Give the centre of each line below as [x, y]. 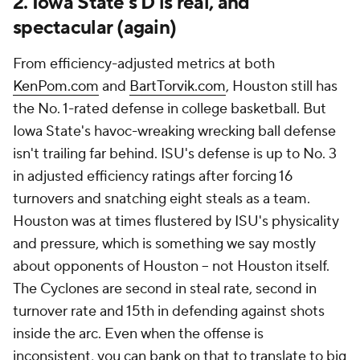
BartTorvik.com [178, 86]
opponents [87, 266]
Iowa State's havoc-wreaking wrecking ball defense [174, 131]
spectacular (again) [95, 28]
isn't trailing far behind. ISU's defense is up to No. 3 [175, 154]
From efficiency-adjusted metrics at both [144, 64]
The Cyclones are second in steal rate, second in [165, 289]
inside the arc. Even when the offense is [138, 334]
